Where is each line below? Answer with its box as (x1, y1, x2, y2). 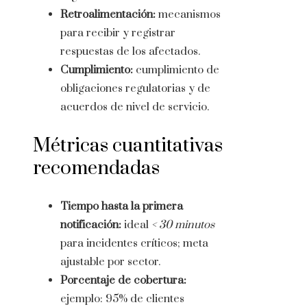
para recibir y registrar (60, 26, 175, 40)
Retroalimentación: (60, 8, 156, 22)
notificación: (60, 218, 121, 232)
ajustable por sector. (60, 255, 160, 269)
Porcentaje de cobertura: (60, 273, 186, 288)
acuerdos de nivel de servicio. (60, 100, 209, 114)
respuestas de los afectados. (60, 45, 200, 59)
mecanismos (156, 8, 221, 22)
